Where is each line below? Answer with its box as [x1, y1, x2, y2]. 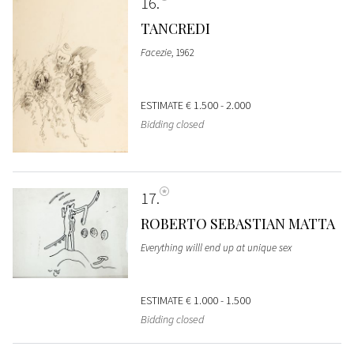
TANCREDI [140, 18, 210, 38]
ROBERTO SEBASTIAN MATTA [140, 213, 335, 233]
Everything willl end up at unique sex [140, 240, 292, 254]
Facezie [140, 45, 171, 59]
